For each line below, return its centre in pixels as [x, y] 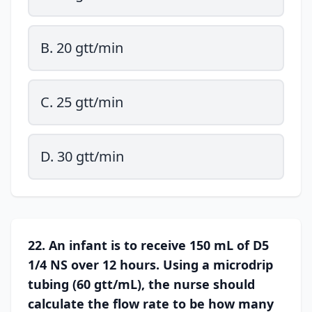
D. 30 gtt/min [82, 156]
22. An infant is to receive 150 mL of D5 [148, 245]
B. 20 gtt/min [82, 48]
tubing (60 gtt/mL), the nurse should [141, 284]
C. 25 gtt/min [82, 102]
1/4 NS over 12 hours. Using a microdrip [150, 265]
